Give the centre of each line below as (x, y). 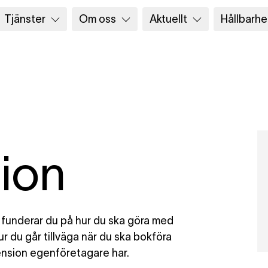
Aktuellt (168, 19)
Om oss (98, 19)
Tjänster (25, 19)
